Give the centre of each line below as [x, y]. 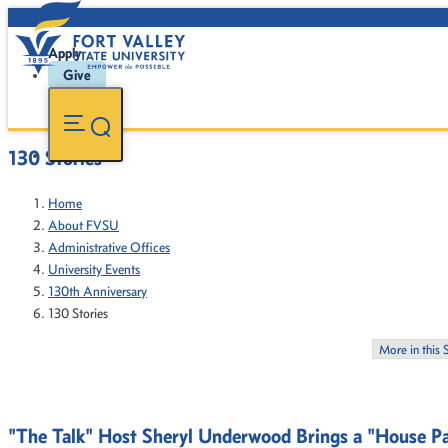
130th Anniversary [97, 291]
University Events [94, 269]
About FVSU [83, 225]
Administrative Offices [109, 247]
